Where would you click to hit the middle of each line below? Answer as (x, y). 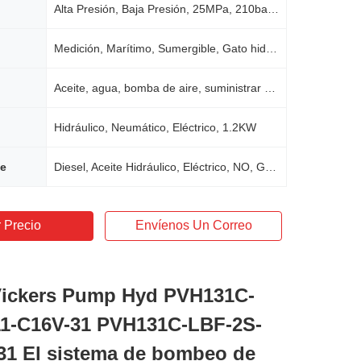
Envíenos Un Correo (193, 225)
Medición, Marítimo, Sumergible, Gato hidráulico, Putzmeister (272, 48)
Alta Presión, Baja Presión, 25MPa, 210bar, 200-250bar (273, 9)
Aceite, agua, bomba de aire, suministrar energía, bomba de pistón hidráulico (270, 88)
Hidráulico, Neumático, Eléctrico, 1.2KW (155, 127)
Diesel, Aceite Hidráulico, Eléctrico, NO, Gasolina (271, 167)
